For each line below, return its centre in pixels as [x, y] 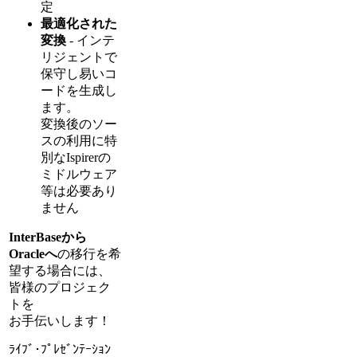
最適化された [79, 24]
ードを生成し [79, 91]
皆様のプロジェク [60, 288]
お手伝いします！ [60, 321]
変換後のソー [79, 124]
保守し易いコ [79, 74]
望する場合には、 [60, 271]
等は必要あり [79, 191]
